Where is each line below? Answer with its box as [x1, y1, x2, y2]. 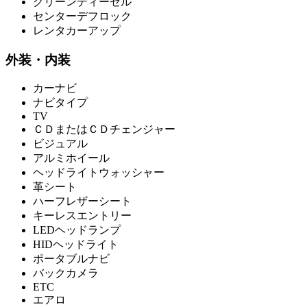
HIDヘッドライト [33, 238, 119, 251]
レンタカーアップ [33, 24, 121, 36]
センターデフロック [33, 10, 132, 22]
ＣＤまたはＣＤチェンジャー [33, 123, 175, 136]
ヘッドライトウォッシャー [33, 167, 164, 179]
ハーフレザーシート [33, 195, 132, 208]
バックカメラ [33, 267, 99, 280]
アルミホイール [33, 152, 110, 164]
